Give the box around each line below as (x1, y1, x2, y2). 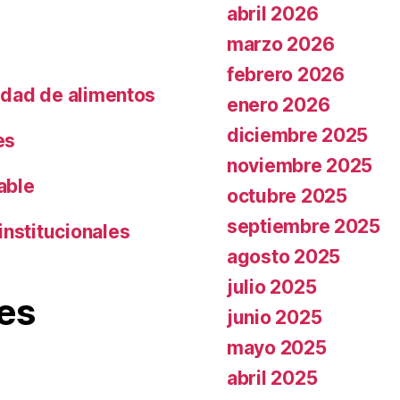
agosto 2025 (227, 246, 341, 268)
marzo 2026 (227, 33, 335, 55)
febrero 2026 (227, 63, 345, 86)
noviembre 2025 (227, 154, 373, 177)
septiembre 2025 (227, 215, 380, 237)
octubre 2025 (227, 185, 347, 207)
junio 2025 (227, 306, 322, 329)
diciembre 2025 (227, 124, 369, 146)
